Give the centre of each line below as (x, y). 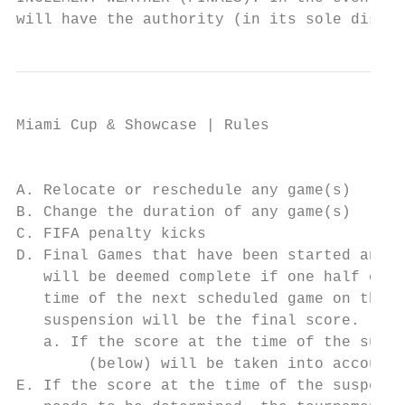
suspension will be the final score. (188, 321)
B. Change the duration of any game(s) (184, 212)
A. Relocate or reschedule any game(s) (184, 191)
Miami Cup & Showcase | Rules (143, 126)
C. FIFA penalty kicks (111, 234)
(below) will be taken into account (206, 364)
